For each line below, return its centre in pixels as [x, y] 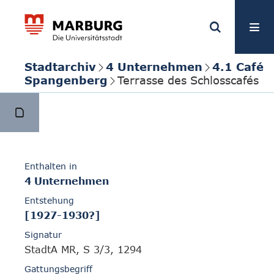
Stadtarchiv [60, 66]
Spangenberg [66, 80]
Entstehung [49, 201]
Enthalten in [51, 166]
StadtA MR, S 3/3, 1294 [83, 250]
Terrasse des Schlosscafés [188, 80]
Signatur [43, 235]
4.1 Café [238, 66]
